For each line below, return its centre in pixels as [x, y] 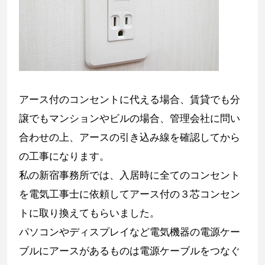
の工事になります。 [64, 156]
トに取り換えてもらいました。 [89, 213]
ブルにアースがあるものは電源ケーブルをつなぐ [130, 251]
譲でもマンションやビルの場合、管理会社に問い [130, 119]
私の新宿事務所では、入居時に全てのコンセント [130, 175]
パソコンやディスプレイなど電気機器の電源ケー [130, 232]
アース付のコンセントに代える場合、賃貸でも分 [130, 100]
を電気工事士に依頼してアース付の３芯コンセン [130, 194]
